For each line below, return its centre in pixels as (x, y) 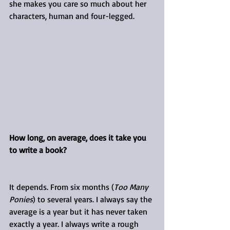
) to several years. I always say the (93, 199)
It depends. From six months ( (62, 187)
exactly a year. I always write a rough (75, 224)
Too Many (132, 187)
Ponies (21, 199)
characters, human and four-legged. (72, 16)
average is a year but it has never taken (79, 211)
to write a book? (38, 150)
